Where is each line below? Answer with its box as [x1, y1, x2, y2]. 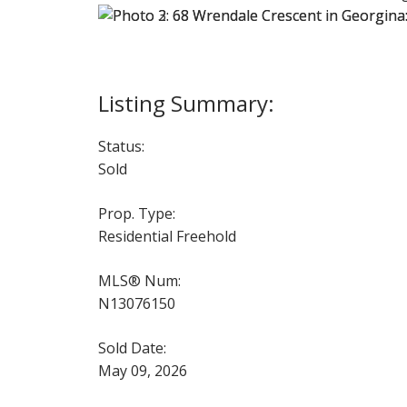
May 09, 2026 [97, 360, 187, 381]
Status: [97, 135, 144, 156]
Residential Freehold [97, 225, 236, 246]
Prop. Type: [97, 203, 175, 223]
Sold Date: [97, 337, 166, 358]
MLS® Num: [97, 270, 181, 291]
